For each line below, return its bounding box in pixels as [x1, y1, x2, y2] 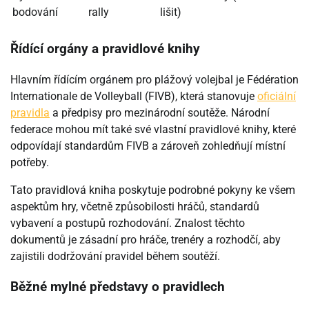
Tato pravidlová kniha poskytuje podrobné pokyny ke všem [10, 183, 295, 197]
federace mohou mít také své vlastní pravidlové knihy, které [10, 122, 296, 136]
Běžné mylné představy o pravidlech [10, 279, 225, 295]
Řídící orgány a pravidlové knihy [10, 41, 200, 57]
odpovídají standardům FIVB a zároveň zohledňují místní [10, 139, 286, 152]
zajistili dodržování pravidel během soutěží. [10, 249, 220, 263]
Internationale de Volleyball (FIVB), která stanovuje [10, 89, 257, 103]
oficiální [257, 89, 296, 103]
